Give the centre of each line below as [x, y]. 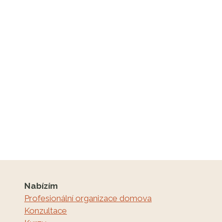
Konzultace [46, 211]
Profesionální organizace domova [88, 198]
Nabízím [41, 186]
